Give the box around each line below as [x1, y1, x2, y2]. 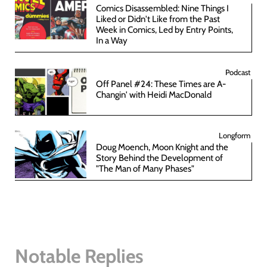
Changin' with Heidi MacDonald [96, 89, 212, 100]
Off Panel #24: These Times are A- [96, 78, 226, 89]
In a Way [96, 35, 128, 46]
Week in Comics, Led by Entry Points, [96, 24, 233, 35]
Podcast [225, 67, 250, 77]
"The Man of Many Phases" [96, 163, 194, 174]
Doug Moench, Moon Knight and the [96, 141, 228, 153]
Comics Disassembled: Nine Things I [96, 2, 229, 14]
